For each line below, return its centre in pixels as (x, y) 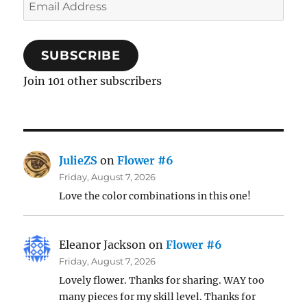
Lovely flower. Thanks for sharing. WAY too (162, 280)
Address (45, 20)
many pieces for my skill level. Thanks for (158, 296)
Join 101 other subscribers (93, 81)
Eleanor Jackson (103, 244)
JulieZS (78, 160)
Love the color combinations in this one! (155, 196)
